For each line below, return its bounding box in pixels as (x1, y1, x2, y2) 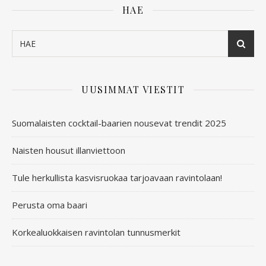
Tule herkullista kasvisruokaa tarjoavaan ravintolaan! (12, 172, 222, 184)
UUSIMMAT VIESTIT (81, 83, 185, 96)
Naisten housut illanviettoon (12, 144, 125, 157)
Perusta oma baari (12, 199, 87, 211)
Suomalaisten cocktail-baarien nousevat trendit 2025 (12, 117, 226, 129)
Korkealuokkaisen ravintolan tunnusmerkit (12, 226, 180, 239)
